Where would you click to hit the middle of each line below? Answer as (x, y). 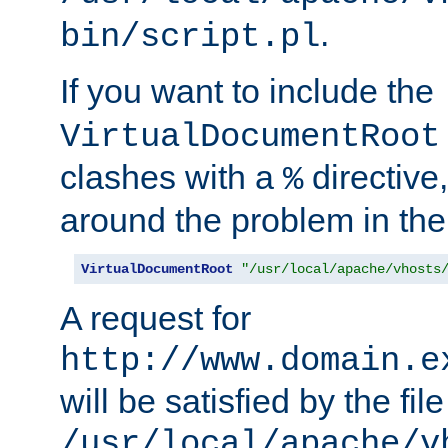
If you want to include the (251, 91)
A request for (155, 318)
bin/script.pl (190, 37)
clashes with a (171, 177)
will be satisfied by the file (252, 401)
